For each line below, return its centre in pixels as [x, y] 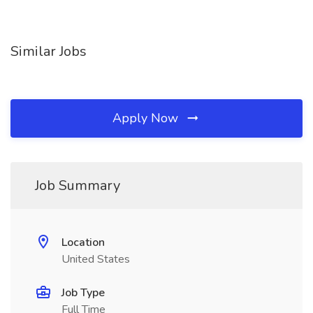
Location [83, 242]
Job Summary [78, 185]
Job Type [83, 293]
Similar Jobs [49, 51]
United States [96, 259]
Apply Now [147, 118]
